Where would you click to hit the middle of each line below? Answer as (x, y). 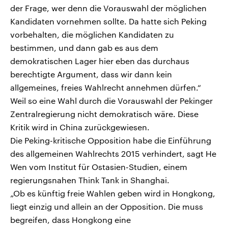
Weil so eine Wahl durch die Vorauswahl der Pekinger (111, 101)
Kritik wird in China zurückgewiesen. (80, 127)
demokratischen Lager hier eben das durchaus (100, 61)
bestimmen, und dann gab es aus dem (84, 48)
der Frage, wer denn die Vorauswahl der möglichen (108, 8)
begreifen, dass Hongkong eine (70, 220)
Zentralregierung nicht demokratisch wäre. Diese (104, 114)
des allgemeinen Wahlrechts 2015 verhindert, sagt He (113, 154)
